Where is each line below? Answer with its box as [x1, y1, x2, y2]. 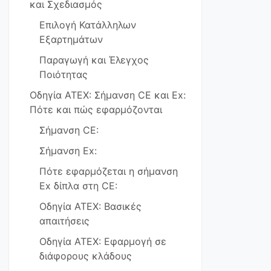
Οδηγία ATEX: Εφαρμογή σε [39, 235, 166, 247]
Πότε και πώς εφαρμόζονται [30, 103, 162, 116]
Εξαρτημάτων [39, 33, 103, 45]
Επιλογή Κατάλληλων [39, 19, 136, 31]
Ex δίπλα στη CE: [39, 180, 117, 192]
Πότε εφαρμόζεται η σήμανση [39, 165, 178, 177]
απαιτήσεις [39, 215, 90, 227]
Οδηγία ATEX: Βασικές [39, 200, 142, 212]
